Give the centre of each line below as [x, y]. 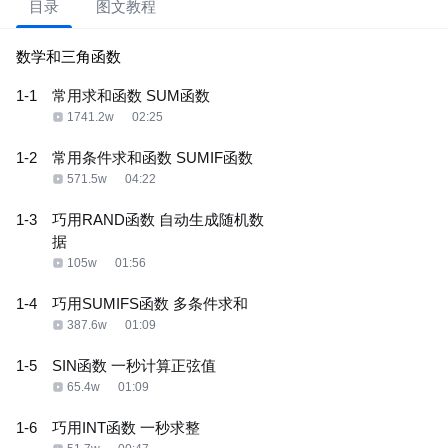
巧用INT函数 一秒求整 [126, 427]
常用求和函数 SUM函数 [131, 95]
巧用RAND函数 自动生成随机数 [158, 219]
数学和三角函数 [68, 56]
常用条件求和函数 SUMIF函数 [152, 157]
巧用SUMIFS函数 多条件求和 [150, 303]
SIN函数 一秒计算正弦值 [134, 365]
